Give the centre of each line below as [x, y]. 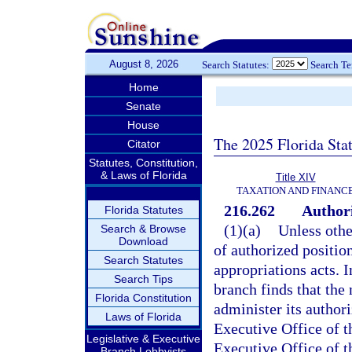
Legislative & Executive [143, 339]
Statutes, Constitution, [143, 163]
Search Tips [143, 279]
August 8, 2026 [143, 64]
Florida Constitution [143, 298]
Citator [143, 144]
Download [143, 241]
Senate [143, 106]
